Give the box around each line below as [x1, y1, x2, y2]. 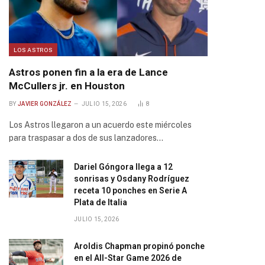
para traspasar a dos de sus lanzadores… [9, 133, 163, 143]
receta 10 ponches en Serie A [74, 186, 187, 195]
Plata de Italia [74, 198, 127, 207]
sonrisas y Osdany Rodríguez [74, 174, 189, 183]
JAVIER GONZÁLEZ [17, 101, 72, 107]
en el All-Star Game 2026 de [74, 253, 182, 263]
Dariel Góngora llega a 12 [74, 162, 173, 172]
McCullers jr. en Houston [9, 80, 125, 92]
